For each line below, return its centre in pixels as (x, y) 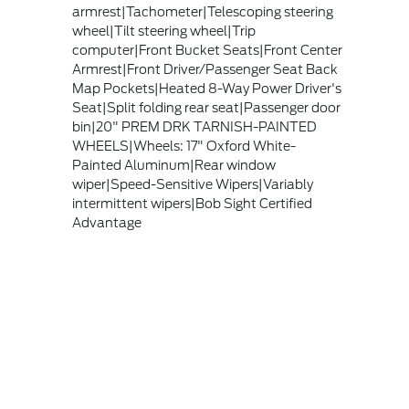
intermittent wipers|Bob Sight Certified (192, 204)
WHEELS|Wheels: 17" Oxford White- (184, 146)
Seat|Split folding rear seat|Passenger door (206, 108)
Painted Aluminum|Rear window (173, 165)
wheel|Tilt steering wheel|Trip (163, 31)
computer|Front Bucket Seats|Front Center (207, 50)
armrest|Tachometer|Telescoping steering (202, 12)
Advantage (106, 223)
